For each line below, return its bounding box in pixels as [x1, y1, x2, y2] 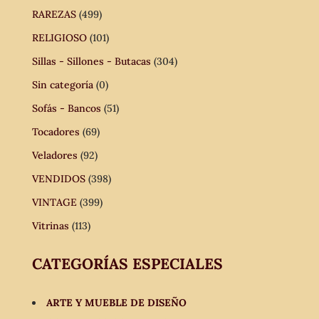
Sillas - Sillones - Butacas [31, 54, 151, 68]
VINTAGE [31, 195, 77, 209]
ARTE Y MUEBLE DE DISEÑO [46, 296, 187, 309]
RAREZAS [31, 7, 76, 21]
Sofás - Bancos [31, 101, 101, 115]
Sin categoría [31, 78, 93, 91]
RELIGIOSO [31, 31, 87, 44]
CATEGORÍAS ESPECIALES [31, 253, 223, 273]
